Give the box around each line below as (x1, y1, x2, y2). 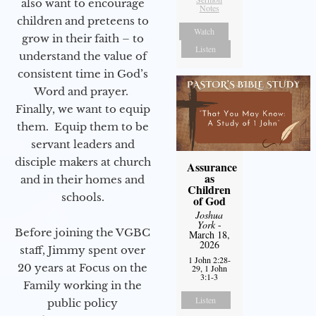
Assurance (186, 158, 237, 175)
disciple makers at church (14, 154, 151, 169)
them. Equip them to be (16, 119, 149, 133)
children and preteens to (16, 13, 149, 28)
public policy (47, 296, 118, 310)
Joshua (195, 207, 224, 221)
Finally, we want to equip (15, 102, 150, 116)
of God (193, 192, 226, 209)
